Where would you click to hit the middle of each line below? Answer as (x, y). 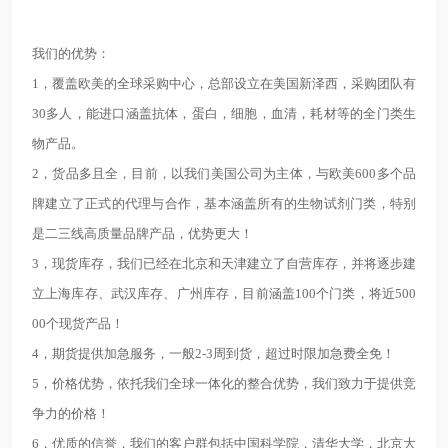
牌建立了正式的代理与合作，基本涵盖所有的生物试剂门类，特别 (224, 203)
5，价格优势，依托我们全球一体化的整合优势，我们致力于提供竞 (224, 383)
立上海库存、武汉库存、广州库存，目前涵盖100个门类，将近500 (224, 293)
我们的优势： (71, 53)
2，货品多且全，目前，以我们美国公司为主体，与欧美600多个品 (224, 173)
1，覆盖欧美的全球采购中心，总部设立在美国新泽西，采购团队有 (224, 83)
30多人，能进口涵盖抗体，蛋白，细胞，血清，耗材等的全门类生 (224, 113)
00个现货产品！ (78, 323)
